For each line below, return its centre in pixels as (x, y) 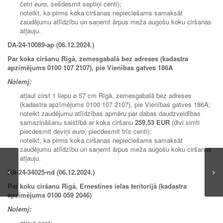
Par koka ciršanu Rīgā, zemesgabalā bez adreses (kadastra (98, 58)
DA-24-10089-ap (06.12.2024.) (51, 44)
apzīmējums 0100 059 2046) (50, 195)
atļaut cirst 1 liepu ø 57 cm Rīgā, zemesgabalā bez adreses (106, 95)
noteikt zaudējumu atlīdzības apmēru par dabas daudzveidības (110, 113)
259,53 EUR (152, 122)
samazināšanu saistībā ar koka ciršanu (77, 122)
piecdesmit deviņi (46, 131)
